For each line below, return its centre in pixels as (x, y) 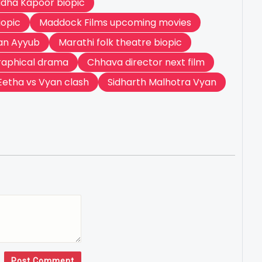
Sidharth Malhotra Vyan (162, 82)
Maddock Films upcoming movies (115, 23)
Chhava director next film (146, 63)
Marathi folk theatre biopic (120, 43)
